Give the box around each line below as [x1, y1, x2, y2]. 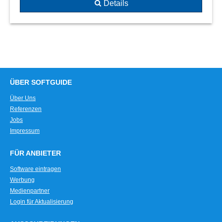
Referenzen [10, 105, 42, 112]
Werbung [10, 176, 35, 183]
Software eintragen [10, 165, 61, 172]
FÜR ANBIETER [10, 149, 61, 157]
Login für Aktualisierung [10, 198, 73, 205]
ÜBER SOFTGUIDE [10, 78, 72, 86]
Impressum [10, 127, 40, 134]
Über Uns [10, 94, 36, 102]
